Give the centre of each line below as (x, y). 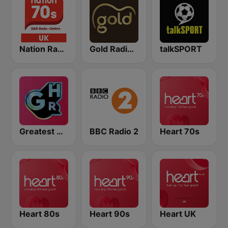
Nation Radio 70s (61, 49)
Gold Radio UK (131, 49)
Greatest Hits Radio (60, 131)
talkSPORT (181, 49)
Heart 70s (180, 131)
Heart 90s (110, 214)
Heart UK (178, 214)
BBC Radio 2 (114, 131)
